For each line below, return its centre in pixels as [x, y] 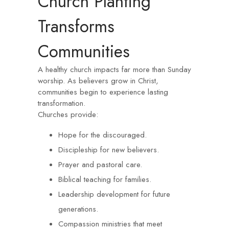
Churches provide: [68, 114]
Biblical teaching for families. [105, 179]
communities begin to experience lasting [103, 92]
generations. [78, 209]
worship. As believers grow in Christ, [98, 81]
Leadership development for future [114, 194]
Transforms [76, 26]
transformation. [62, 103]
